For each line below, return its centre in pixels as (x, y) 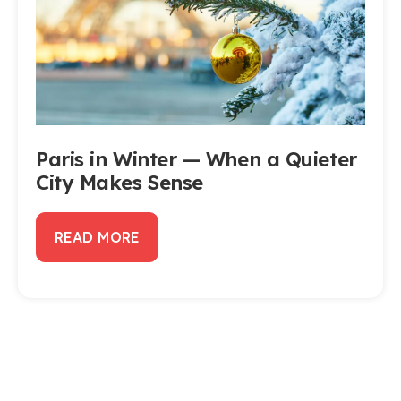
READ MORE (97, 237)
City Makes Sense (119, 183)
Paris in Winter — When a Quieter (196, 159)
